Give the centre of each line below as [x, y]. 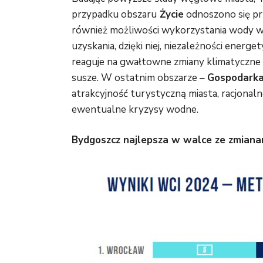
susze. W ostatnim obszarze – [139, 78]
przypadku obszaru [114, 15]
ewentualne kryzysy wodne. [135, 110]
